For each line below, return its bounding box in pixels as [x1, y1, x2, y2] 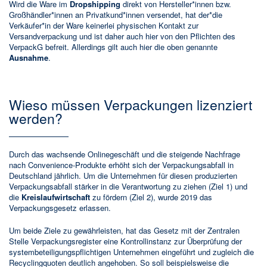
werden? [9, 108, 63, 129]
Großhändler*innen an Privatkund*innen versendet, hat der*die [9, 9, 222, 21]
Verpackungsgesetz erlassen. [9, 202, 111, 214]
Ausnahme [9, 52, 48, 64]
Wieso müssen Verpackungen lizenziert [9, 95, 252, 115]
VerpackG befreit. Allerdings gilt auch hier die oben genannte [9, 41, 218, 53]
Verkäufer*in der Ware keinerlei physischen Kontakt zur [9, 20, 198, 32]
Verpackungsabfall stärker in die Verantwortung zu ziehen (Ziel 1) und [9, 181, 247, 193]
